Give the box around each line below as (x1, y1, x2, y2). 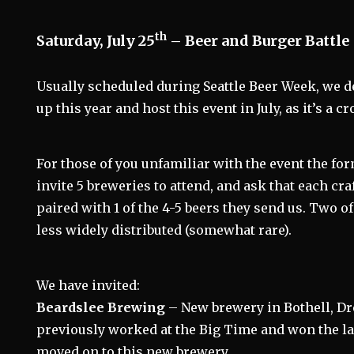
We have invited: (36, 277, 141, 293)
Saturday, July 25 (36, 32, 156, 50)
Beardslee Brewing (36, 299, 166, 315)
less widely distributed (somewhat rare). (36, 222, 292, 238)
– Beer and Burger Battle (167, 32, 350, 50)
